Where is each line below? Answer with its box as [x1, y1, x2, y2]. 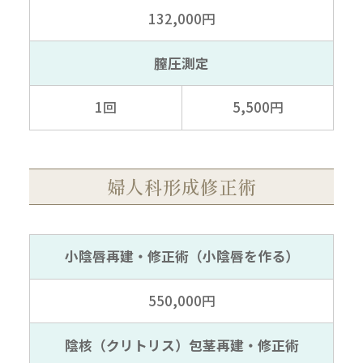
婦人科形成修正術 [107, 173, 256, 201]
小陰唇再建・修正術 [64, 246, 189, 267]
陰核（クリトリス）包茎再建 [64, 335, 244, 355]
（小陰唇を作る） [188, 246, 299, 267]
